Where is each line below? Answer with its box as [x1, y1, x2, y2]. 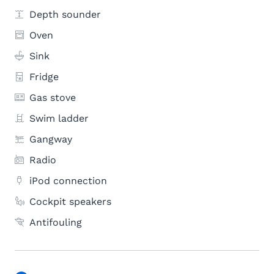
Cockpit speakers [29, 196, 111, 207]
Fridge [29, 71, 59, 83]
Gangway [29, 133, 72, 145]
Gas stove [29, 92, 76, 103]
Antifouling [29, 217, 82, 228]
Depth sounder [29, 9, 101, 20]
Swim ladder [29, 113, 89, 124]
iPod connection [29, 175, 107, 187]
